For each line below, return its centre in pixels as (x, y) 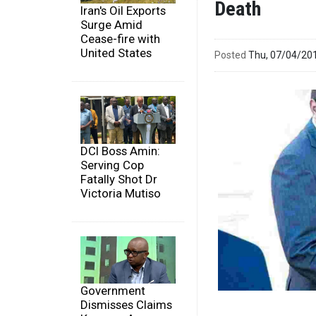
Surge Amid (111, 25)
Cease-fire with (120, 39)
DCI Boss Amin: (120, 151)
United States (116, 53)
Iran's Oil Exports (123, 11)
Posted (230, 55)
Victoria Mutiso (121, 193)
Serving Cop (112, 165)
